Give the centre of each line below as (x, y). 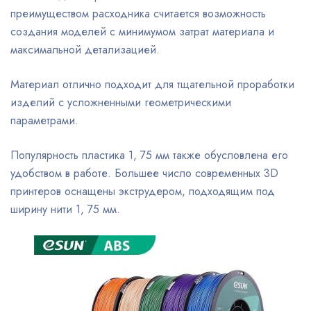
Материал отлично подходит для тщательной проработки (152, 84)
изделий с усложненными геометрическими (121, 102)
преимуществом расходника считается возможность (138, 14)
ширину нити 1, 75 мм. (65, 209)
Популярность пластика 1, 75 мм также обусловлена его (149, 155)
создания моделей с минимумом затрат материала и (142, 32)
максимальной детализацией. (85, 50)
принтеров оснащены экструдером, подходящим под (143, 191)
